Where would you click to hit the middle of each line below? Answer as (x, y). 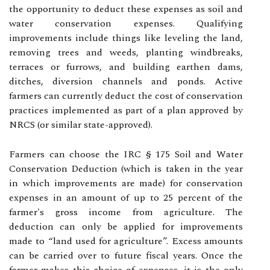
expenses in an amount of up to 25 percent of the (126, 198)
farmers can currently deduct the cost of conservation (126, 96)
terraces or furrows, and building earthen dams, (126, 67)
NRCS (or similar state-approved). (81, 125)
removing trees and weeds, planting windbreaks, (126, 52)
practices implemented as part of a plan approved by (126, 110)
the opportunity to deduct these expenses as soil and (126, 9)
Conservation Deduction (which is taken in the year (126, 169)
